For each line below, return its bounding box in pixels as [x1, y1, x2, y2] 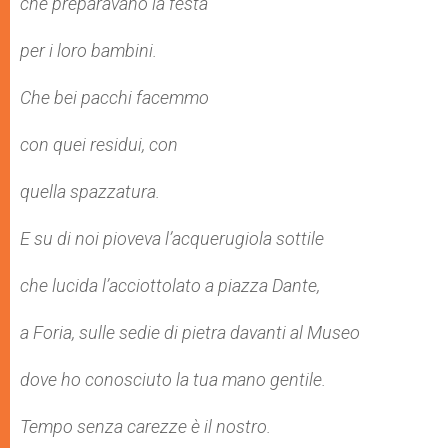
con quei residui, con [20, 134, 178, 155]
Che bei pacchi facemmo [20, 87, 209, 108]
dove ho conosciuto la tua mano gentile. [20, 369, 326, 390]
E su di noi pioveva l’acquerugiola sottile [20, 228, 324, 249]
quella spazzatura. [20, 181, 160, 202]
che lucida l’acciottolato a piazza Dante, [20, 275, 320, 296]
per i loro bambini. [20, 40, 157, 61]
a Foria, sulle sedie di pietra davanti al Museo [20, 322, 360, 343]
